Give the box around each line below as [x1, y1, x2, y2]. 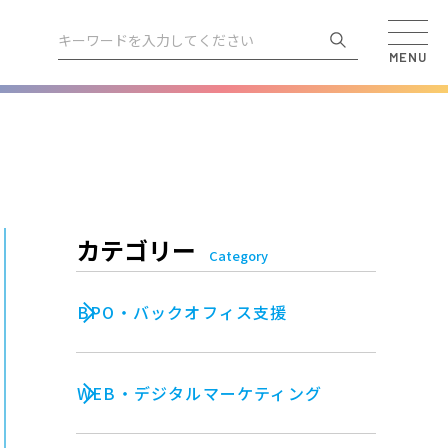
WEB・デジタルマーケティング [77, 381, 322, 405]
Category [209, 246, 268, 265]
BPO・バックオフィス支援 [77, 300, 288, 324]
